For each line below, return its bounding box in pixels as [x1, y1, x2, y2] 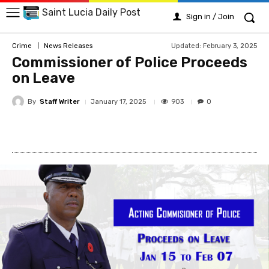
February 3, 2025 [203, 41, 257, 50]
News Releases [44, 41, 92, 50]
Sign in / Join [186, 12, 234, 21]
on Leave [12, 70, 75, 86]
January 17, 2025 [91, 98, 146, 106]
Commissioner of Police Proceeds [12, 54, 247, 71]
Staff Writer [40, 97, 80, 106]
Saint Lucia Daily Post [42, 7, 141, 19]
